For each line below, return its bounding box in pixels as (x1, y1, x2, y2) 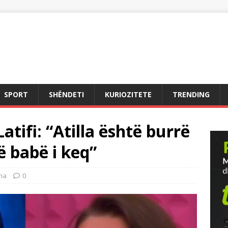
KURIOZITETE (105, 90, 152, 99)
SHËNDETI (49, 90, 84, 99)
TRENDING (173, 90, 210, 99)
